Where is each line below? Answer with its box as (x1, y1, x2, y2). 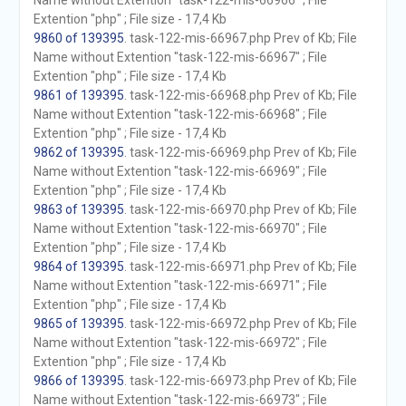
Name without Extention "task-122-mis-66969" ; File (33, 164, 327, 179)
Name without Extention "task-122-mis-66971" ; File (33, 278, 327, 293)
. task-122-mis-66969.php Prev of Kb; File (123, 145, 357, 159)
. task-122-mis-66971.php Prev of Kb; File (123, 259, 357, 274)
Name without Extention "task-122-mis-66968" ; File (33, 107, 327, 121)
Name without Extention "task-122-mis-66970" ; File (33, 221, 327, 236)
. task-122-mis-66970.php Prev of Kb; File (123, 202, 357, 217)
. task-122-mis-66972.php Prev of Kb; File (123, 316, 357, 331)
